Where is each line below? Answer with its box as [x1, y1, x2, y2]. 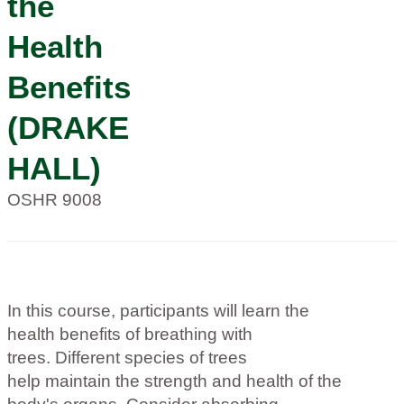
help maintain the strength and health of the [7, 371, 342, 390]
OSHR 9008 [7, 189, 102, 209]
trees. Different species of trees [7, 347, 247, 367]
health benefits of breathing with [7, 324, 252, 344]
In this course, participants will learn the [7, 300, 309, 320]
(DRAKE [7, 109, 129, 145]
